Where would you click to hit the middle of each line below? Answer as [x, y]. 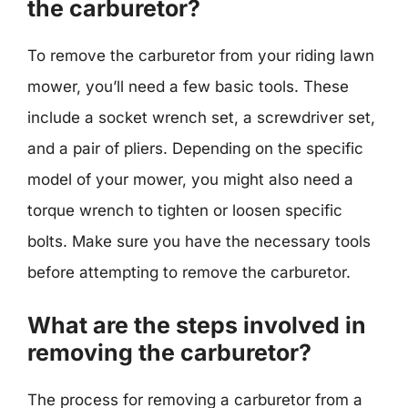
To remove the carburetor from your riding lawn [201, 56]
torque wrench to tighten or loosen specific [185, 210]
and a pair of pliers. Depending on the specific [195, 148]
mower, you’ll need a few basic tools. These [188, 87]
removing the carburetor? [169, 352]
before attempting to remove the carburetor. [189, 272]
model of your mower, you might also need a [190, 179]
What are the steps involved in [197, 325]
